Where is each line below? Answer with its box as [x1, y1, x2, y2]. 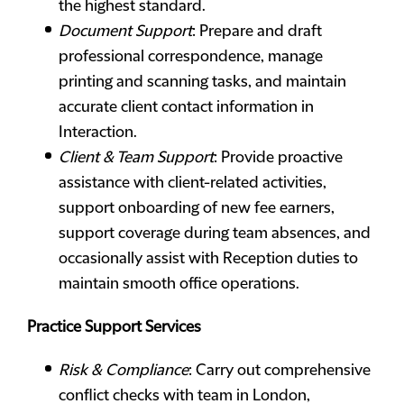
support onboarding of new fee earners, [59, 199, 335, 217]
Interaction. [59, 124, 137, 142]
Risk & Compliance [59, 362, 188, 380]
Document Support [59, 23, 192, 41]
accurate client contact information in [59, 98, 314, 116]
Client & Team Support [59, 149, 214, 167]
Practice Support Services [27, 318, 201, 336]
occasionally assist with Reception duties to [59, 250, 358, 268]
